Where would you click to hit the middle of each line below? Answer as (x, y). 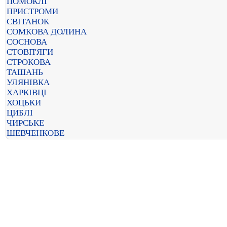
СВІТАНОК (28, 22)
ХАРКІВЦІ (27, 92)
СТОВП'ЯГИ (30, 52)
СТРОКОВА (29, 62)
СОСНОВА (27, 42)
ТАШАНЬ (25, 72)
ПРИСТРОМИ (32, 11)
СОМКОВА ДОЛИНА (47, 32)
